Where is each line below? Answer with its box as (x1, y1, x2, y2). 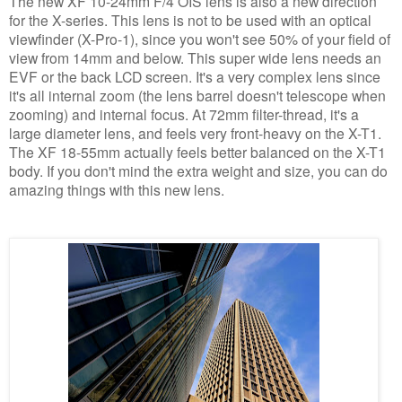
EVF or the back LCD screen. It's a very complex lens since (9, 66, 380, 86)
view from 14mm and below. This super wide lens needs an (9, 47, 381, 67)
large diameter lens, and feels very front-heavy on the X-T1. (9, 122, 381, 143)
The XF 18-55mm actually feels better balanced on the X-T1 (9, 141, 386, 162)
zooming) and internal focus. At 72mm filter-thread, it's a (9, 103, 359, 124)
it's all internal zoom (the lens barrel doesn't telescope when (9, 84, 386, 105)
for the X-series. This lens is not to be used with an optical (9, 9, 371, 30)
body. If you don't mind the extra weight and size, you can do (9, 160, 388, 180)
